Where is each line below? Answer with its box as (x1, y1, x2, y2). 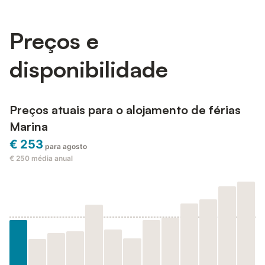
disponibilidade (9, 54, 168, 83)
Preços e (9, 26, 99, 54)
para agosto (45, 142, 88, 151)
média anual (31, 154, 73, 163)
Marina (9, 119, 48, 134)
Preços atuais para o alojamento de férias (9, 102, 241, 118)
